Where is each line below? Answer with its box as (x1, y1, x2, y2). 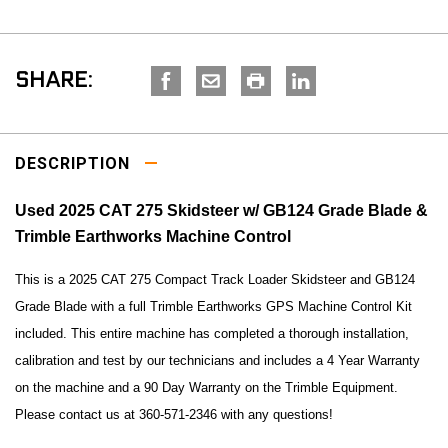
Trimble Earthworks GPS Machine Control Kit (150, 298, 412, 314)
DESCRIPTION (15, 153, 135, 173)
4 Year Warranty (327, 352, 420, 368)
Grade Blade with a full (15, 298, 150, 314)
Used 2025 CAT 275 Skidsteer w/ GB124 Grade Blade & (15, 201, 428, 219)
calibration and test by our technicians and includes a (15, 352, 323, 368)
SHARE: (15, 67, 92, 94)
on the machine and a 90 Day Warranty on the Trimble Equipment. (15, 379, 398, 395)
